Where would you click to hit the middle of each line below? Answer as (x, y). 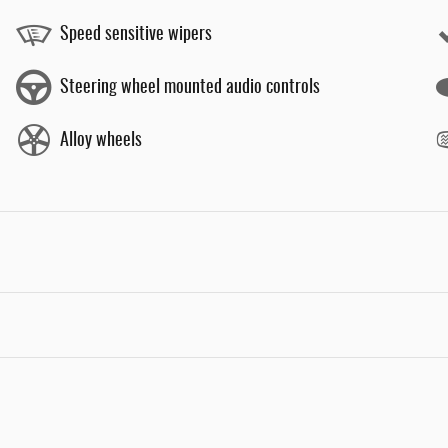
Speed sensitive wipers (136, 34)
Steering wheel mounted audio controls (190, 87)
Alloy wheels (101, 140)
